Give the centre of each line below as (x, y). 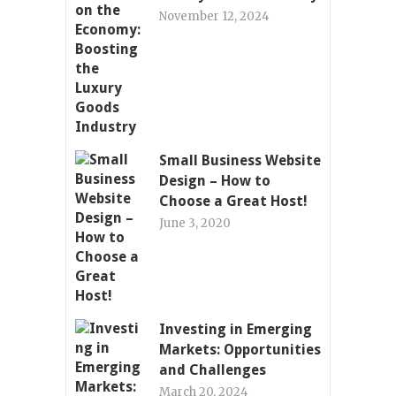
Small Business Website (240, 160)
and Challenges (213, 369)
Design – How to (215, 180)
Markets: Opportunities (240, 349)
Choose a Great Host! (233, 201)
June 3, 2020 (195, 223)
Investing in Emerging (236, 329)
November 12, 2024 (214, 16)
